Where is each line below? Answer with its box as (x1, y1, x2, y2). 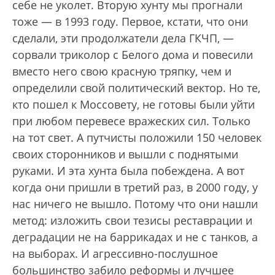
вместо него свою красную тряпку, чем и (12, 64, 231, 79)
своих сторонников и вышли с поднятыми (12, 147, 238, 162)
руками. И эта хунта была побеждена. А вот (12, 163, 244, 179)
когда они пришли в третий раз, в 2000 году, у (12, 180, 258, 195)
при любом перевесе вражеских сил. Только (12, 114, 250, 129)
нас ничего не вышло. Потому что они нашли (12, 196, 258, 212)
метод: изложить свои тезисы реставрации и (12, 213, 252, 228)
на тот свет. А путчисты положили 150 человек (12, 130, 261, 145)
